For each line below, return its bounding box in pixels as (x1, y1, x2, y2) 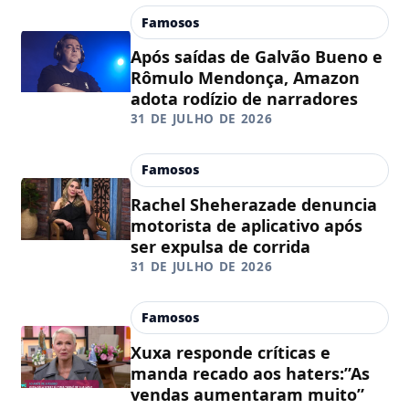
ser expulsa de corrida (130, 235, 310, 257)
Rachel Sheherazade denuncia (130, 193, 377, 215)
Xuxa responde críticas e (130, 341, 330, 363)
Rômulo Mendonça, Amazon (130, 67, 360, 89)
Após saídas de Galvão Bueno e (130, 46, 383, 68)
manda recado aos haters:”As (130, 362, 370, 384)
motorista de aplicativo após (130, 214, 362, 236)
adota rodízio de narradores (130, 88, 358, 110)
